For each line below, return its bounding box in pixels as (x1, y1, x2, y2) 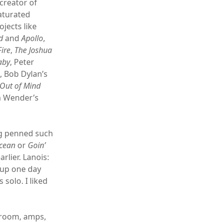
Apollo (21, 32, 44, 44)
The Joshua (14, 44, 53, 55)
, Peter (10, 56, 35, 67)
